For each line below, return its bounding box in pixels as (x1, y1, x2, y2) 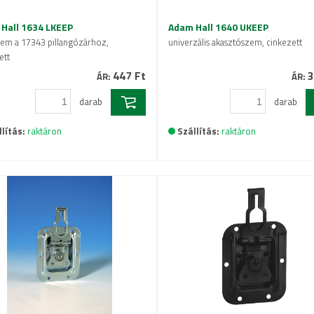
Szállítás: (177, 124, 219, 139)
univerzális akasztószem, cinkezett (168, 35, 302, 49)
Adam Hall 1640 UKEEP (168, 20, 268, 34)
